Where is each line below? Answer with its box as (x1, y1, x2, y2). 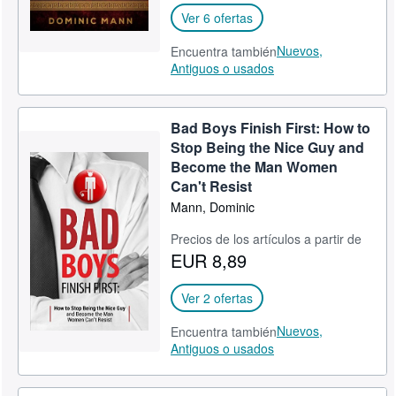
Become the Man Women (171, 156, 339, 177)
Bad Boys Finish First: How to (171, 118, 371, 138)
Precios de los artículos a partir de (171, 230, 362, 247)
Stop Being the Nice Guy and (171, 137, 365, 157)
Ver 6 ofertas (181, 9, 254, 27)
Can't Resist (171, 176, 253, 196)
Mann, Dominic (171, 198, 255, 216)
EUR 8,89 (171, 247, 247, 273)
